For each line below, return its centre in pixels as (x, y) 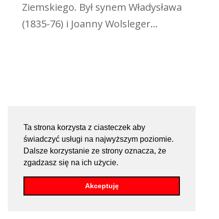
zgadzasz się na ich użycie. (72, 162)
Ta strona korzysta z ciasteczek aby (84, 127)
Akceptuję (102, 186)
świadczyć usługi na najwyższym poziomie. (99, 139)
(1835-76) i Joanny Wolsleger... (90, 24)
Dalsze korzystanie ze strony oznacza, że (95, 151)
